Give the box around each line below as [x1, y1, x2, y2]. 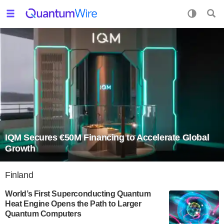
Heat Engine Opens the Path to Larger [5, 199, 141, 208]
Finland [5, 170, 33, 180]
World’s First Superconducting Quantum [5, 189, 151, 198]
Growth [5, 143, 35, 154]
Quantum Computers [5, 209, 81, 218]
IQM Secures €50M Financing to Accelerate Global [5, 132, 209, 143]
